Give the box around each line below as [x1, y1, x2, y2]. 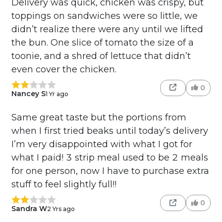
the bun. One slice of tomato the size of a [11, 37, 194, 49]
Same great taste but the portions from [11, 112, 186, 123]
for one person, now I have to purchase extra [11, 166, 209, 177]
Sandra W [11, 204, 47, 214]
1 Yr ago [45, 90, 68, 98]
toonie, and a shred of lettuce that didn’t [11, 51, 191, 62]
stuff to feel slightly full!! [11, 179, 116, 190]
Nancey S [11, 89, 46, 99]
